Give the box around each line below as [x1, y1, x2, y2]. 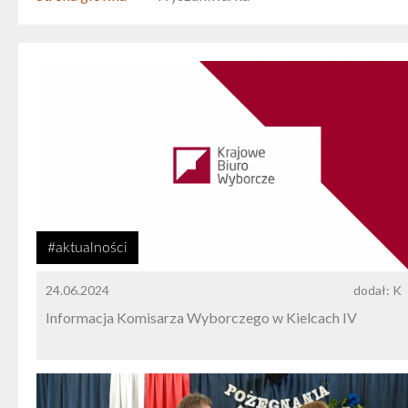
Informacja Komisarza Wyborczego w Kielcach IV [46, 309, 357, 327]
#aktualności [47, 240, 127, 256]
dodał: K [353, 282, 403, 299]
